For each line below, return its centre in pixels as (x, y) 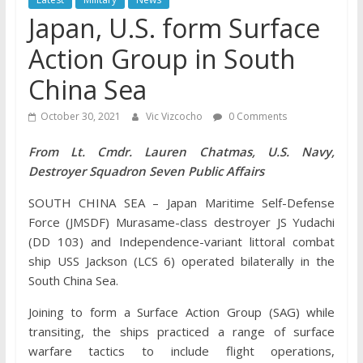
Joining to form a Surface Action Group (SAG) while (181, 312)
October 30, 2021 (80, 116)
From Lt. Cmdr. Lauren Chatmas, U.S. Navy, (181, 152)
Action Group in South (162, 59)
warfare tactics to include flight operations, (181, 351)
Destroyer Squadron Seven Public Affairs (146, 171)
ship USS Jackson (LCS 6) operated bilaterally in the (181, 261)
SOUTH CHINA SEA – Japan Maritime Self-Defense (181, 203)
